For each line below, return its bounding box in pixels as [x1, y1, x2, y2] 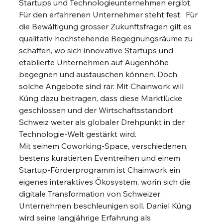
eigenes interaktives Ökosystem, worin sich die [19, 177, 193, 187]
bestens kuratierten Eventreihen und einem [19, 153, 183, 163]
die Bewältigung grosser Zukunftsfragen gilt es [19, 21, 194, 31]
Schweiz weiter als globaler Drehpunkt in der [19, 117, 187, 127]
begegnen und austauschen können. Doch [19, 69, 180, 79]
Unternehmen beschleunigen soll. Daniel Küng [19, 201, 194, 211]
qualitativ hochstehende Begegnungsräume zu [19, 33, 195, 43]
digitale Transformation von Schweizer [19, 189, 163, 199]
